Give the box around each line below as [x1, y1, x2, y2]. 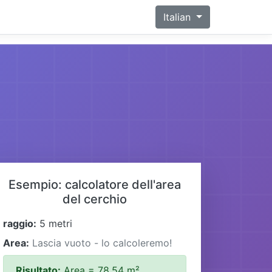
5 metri [36, 217, 72, 229]
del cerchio [63, 191, 127, 206]
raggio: [3, 217, 36, 229]
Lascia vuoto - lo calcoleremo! [32, 236, 172, 249]
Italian [163, 11, 194, 23]
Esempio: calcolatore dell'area [8, 177, 181, 192]
